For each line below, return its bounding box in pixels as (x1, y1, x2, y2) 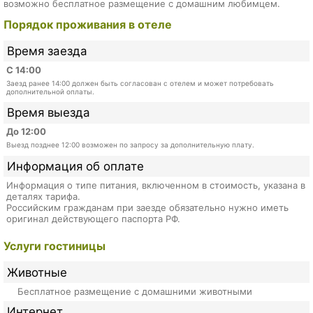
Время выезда (7, 105, 91, 120)
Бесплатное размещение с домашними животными (17, 285, 252, 297)
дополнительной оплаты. (6, 87, 94, 96)
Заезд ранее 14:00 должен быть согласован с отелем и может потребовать (6, 79, 274, 88)
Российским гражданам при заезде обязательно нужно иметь (6, 201, 289, 213)
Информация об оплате (7, 159, 145, 173)
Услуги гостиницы (3, 239, 105, 253)
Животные (7, 265, 68, 279)
